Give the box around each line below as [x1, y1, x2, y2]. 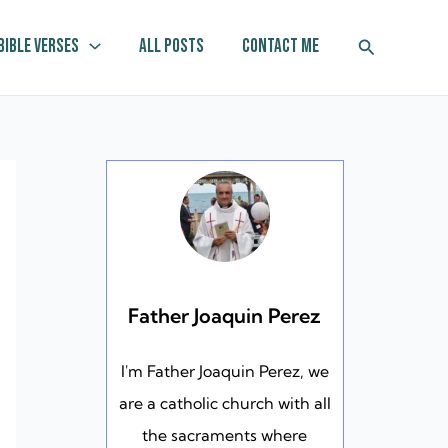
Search [356, 33, 415, 57]
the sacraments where [142, 424, 308, 445]
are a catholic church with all [118, 392, 331, 413]
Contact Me [241, 35, 319, 58]
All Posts [138, 35, 204, 58]
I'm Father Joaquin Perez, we [120, 360, 329, 381]
